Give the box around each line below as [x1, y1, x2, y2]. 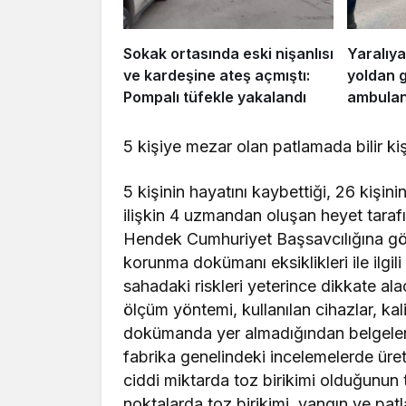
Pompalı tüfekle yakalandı [123, 87, 306, 106]
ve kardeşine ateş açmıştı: [123, 65, 310, 84]
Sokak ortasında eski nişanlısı [123, 43, 333, 63]
